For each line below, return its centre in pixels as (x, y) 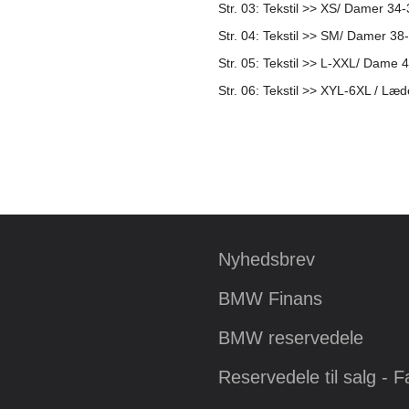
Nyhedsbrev (267, 259)
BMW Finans (270, 299)
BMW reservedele (291, 338)
